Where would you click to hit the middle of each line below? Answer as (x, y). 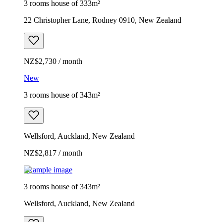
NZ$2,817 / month (53, 153)
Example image (48, 169)
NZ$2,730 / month (53, 61)
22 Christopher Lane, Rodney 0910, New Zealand (103, 20)
